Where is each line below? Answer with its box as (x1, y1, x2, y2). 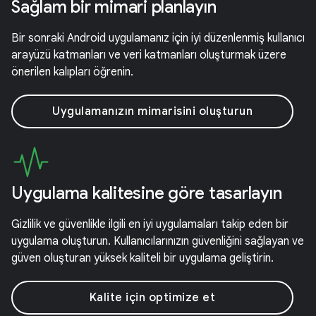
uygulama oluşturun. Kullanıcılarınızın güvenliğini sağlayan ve (11, 234, 304, 248)
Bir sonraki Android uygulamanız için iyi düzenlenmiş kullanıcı (11, 31, 305, 45)
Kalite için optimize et (89, 291, 216, 305)
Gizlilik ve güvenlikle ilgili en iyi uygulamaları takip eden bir (11, 217, 288, 231)
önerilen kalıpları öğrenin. (11, 65, 133, 79)
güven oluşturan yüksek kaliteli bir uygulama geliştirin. (11, 251, 274, 265)
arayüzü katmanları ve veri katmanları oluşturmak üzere (11, 48, 286, 62)
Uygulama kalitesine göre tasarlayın (11, 183, 282, 204)
